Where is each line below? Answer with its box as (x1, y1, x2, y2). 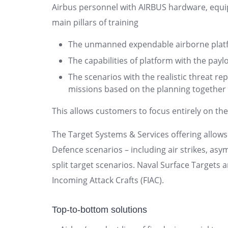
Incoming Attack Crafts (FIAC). (52, 174, 164, 186)
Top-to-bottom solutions (52, 204, 147, 215)
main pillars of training (52, 16, 138, 28)
